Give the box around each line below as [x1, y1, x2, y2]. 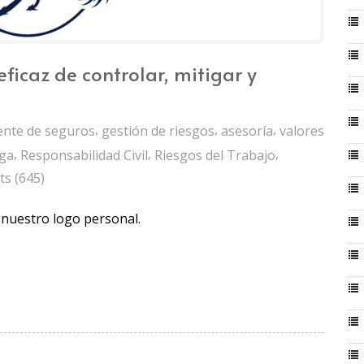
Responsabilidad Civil [20, 145, 148, 164]
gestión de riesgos [102, 122, 214, 141]
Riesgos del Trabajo [154, 145, 275, 164]
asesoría [221, 122, 273, 141]
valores [279, 122, 324, 141]
